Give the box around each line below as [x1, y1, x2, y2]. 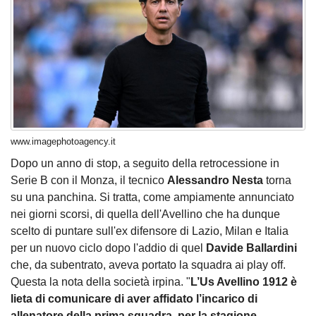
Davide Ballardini [206, 242, 297, 255]
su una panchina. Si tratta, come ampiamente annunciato [11, 191, 294, 204]
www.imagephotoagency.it [11, 136, 116, 147]
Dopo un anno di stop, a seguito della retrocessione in [11, 157, 279, 170]
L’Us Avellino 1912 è [190, 276, 297, 288]
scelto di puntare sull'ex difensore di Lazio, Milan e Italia [11, 225, 288, 238]
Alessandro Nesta [167, 174, 263, 187]
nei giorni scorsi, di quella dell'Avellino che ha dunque [11, 208, 280, 221]
